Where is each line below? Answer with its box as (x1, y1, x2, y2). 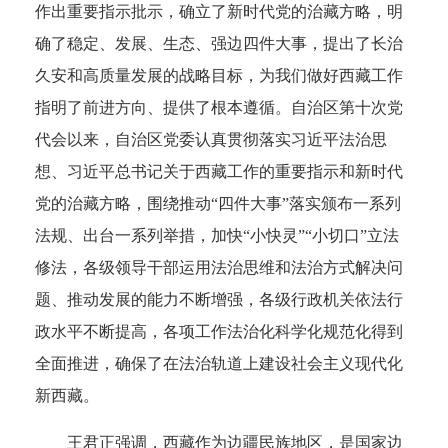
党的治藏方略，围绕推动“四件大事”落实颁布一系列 (35, 194, 401, 212)
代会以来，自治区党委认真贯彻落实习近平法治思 (35, 130, 387, 148)
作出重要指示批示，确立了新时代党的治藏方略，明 (35, 2, 403, 20)
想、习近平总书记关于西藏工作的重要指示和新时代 (35, 162, 403, 180)
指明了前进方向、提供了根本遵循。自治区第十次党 (35, 98, 403, 116)
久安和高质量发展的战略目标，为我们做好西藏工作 (35, 66, 403, 84)
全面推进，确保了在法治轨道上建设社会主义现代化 (35, 354, 403, 372)
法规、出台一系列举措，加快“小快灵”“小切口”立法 (35, 226, 399, 244)
